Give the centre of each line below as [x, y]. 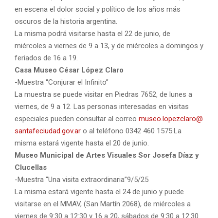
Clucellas [31, 167]
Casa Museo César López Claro [69, 70]
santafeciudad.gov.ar [48, 131]
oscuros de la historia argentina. [66, 21]
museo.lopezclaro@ [171, 118]
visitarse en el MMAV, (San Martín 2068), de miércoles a [103, 204]
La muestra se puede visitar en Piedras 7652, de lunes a [103, 94]
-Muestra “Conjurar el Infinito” [62, 82]
